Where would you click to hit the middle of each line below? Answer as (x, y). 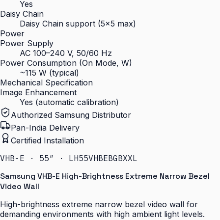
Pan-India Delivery (45, 128)
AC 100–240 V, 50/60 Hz (66, 53)
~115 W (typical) (49, 73)
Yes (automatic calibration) (69, 102)
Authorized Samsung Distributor (71, 115)
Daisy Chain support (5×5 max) (78, 24)
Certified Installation (47, 140)
